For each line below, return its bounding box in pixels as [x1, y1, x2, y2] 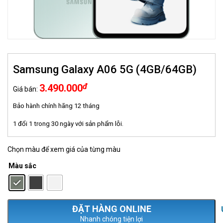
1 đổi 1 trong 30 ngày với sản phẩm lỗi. [13, 120, 123, 127]
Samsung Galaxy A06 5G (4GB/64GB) [13, 63, 197, 76]
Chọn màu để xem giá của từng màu [7, 145, 120, 153]
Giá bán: [13, 85, 39, 93]
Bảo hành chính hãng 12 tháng [13, 102, 100, 110]
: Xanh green [38, 163, 70, 170]
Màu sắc [8, 162, 36, 170]
